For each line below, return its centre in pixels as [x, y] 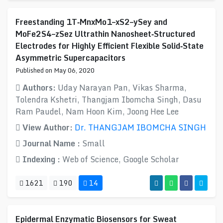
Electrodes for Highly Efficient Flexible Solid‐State [110, 46]
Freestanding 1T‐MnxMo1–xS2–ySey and [91, 22]
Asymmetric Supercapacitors [70, 58]
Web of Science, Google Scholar [120, 159]
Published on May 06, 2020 [55, 70]
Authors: [39, 88]
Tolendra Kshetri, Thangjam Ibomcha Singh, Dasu [109, 100]
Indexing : [41, 159]
